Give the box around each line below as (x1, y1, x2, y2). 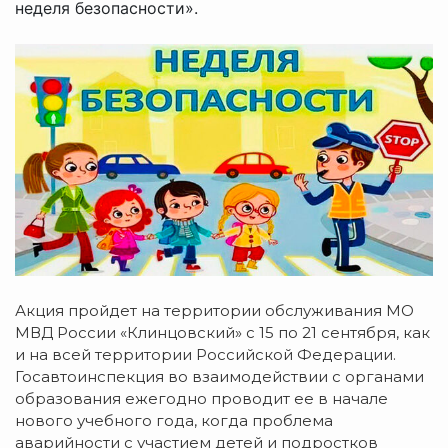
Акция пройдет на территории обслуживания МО (15, 301, 414, 321)
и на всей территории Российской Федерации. (15, 345, 396, 365)
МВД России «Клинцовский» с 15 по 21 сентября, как (15, 323, 430, 343)
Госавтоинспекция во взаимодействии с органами (15, 367, 424, 387)
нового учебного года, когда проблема (15, 411, 333, 431)
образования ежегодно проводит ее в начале (15, 389, 388, 409)
